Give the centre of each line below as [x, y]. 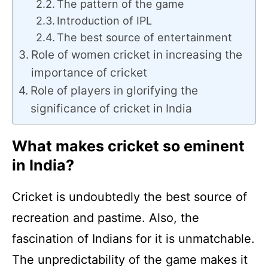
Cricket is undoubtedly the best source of [130, 197]
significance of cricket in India [111, 108]
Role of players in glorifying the [114, 90]
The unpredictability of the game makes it [130, 259]
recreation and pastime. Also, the [106, 217]
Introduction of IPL [105, 20]
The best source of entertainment [145, 37]
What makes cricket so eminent [128, 146]
